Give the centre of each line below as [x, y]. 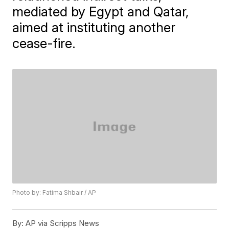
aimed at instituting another [94, 27]
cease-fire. [44, 43]
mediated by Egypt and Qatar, [101, 12]
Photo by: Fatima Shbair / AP [54, 193]
